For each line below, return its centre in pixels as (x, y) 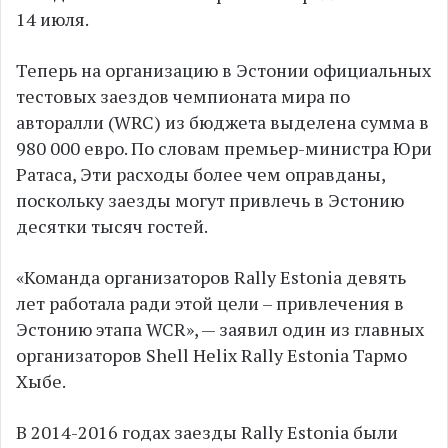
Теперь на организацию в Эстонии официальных (223, 70)
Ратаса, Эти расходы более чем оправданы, (200, 174)
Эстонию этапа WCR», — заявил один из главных (220, 329)
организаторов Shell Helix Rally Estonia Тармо (211, 355)
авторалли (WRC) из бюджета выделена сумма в (222, 122)
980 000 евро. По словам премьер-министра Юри (224, 148)
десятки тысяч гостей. (112, 226)
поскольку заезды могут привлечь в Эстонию (210, 200)
